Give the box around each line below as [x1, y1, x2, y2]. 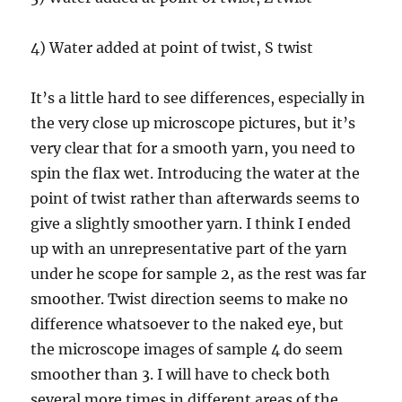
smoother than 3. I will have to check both [31, 364, 331, 383]
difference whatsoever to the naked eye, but [31, 314, 345, 333]
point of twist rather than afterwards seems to [31, 188, 361, 207]
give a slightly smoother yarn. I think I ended [31, 214, 352, 232]
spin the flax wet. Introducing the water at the [31, 163, 361, 182]
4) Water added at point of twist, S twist [31, 38, 314, 57]
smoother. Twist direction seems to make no [31, 289, 349, 308]
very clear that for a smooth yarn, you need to [31, 138, 356, 157]
